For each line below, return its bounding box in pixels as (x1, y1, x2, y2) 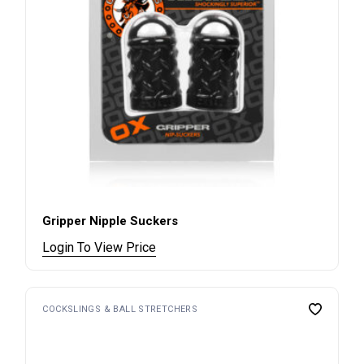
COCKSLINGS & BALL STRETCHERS (42, 303, 198, 314)
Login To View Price (42, 239, 157, 255)
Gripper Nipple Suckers (42, 213, 179, 228)
